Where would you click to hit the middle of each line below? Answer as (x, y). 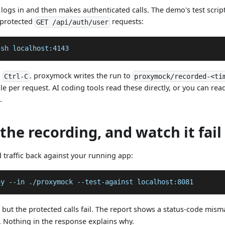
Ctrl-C (16, 76)
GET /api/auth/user (73, 22)
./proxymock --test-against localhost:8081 (109, 182)
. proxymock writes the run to (81, 75)
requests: (127, 21)
